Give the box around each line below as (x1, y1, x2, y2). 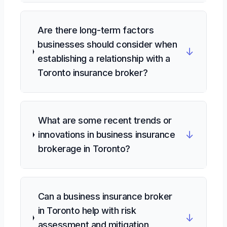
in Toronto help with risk (37, 205, 136, 216)
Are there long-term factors (37, 25, 154, 35)
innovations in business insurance (38, 129, 175, 140)
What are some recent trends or (38, 115, 172, 126)
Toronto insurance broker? (37, 67, 148, 78)
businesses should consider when (37, 39, 177, 50)
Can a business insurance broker (37, 191, 172, 202)
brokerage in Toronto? (38, 143, 130, 154)
